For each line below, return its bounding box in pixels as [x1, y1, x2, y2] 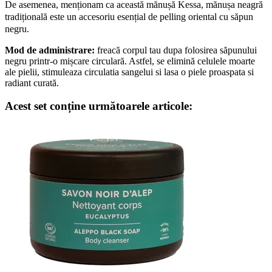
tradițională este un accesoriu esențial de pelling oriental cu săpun [5, 11, 253, 22]
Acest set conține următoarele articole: [5, 100, 192, 113]
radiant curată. [5, 77, 59, 88]
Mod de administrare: [5, 44, 95, 55]
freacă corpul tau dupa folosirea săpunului [95, 44, 257, 55]
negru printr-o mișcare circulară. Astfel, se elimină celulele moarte [5, 55, 255, 66]
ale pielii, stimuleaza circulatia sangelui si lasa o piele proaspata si [5, 66, 254, 77]
